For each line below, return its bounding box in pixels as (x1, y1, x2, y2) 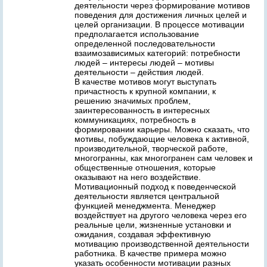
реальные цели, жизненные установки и (74, 220, 231, 229)
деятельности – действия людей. (74, 67, 204, 77)
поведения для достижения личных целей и (74, 10, 247, 20)
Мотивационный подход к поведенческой (74, 182, 236, 191)
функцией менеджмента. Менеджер (74, 201, 216, 210)
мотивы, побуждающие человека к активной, (74, 134, 249, 144)
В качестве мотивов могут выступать (74, 77, 216, 86)
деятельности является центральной (74, 191, 219, 201)
